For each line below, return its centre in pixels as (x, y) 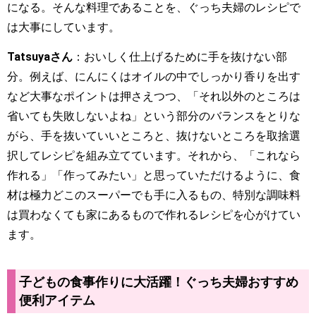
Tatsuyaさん (40, 57)
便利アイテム (57, 301)
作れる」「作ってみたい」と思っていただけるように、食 (154, 176)
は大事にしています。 (63, 27)
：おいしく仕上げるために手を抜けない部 (180, 57)
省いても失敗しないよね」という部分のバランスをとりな (154, 116)
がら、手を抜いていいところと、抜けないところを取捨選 (154, 136)
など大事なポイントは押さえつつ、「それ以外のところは (154, 97)
